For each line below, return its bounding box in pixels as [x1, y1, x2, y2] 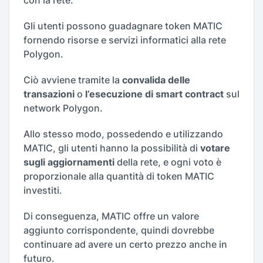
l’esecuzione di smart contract [85, 88, 226, 100]
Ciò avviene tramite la [23, 74, 122, 86]
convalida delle [122, 74, 190, 86]
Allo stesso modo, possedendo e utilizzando [23, 128, 223, 140]
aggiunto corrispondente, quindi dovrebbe [23, 224, 214, 237]
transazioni [23, 88, 75, 100]
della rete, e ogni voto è [117, 156, 221, 168]
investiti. [23, 184, 62, 197]
